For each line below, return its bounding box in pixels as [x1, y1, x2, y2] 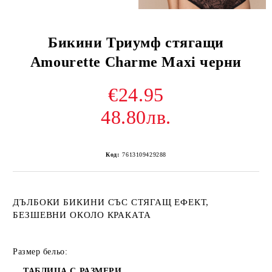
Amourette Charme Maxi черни [30, 54, 242, 70]
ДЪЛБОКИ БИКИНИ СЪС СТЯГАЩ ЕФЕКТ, [13, 197, 209, 208]
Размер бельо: [13, 247, 68, 257]
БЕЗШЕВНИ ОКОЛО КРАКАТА [13, 210, 151, 220]
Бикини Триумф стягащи [48, 35, 224, 51]
